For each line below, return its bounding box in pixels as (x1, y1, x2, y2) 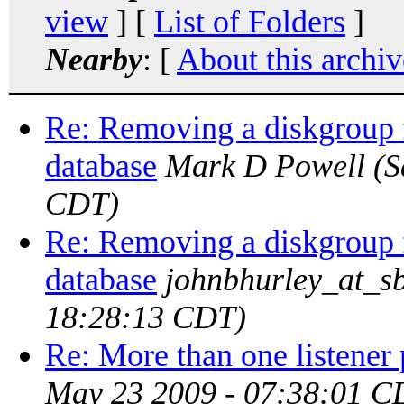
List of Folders (154, 3, 345, 40)
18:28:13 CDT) (45, 298, 246, 335)
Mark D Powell (165, 147, 365, 184)
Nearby (45, 41, 142, 78)
